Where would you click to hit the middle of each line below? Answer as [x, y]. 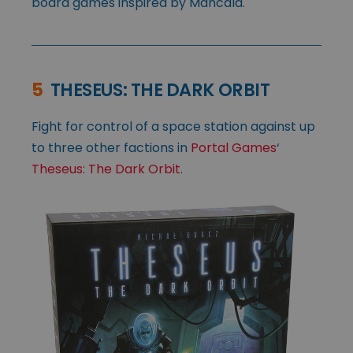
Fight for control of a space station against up [173, 126]
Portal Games [234, 147]
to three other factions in [111, 147]
